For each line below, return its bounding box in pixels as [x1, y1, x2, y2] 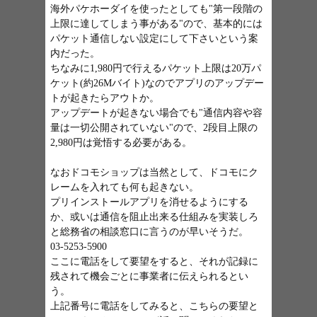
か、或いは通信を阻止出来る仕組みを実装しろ [50, 212, 258, 222]
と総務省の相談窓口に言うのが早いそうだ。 [50, 226, 248, 237]
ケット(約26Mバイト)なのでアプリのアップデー [50, 78, 264, 88]
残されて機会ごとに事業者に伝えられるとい [50, 271, 248, 282]
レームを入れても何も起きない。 [50, 182, 199, 192]
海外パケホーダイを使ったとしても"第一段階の [50, 4, 263, 14]
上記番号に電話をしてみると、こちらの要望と [50, 301, 258, 311]
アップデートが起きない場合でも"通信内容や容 [50, 108, 263, 118]
